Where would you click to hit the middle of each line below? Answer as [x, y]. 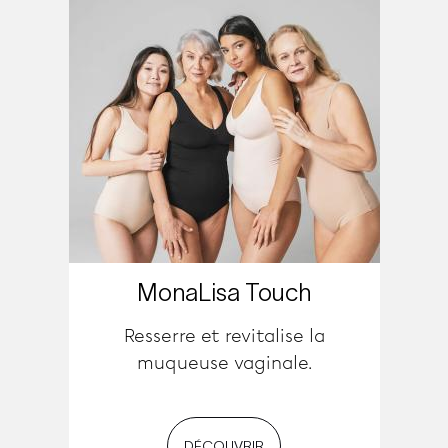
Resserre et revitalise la [224, 336]
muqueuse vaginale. [224, 363]
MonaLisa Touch [224, 292]
